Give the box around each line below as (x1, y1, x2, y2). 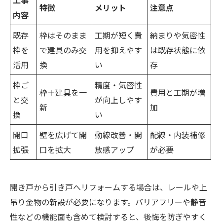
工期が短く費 (95, 29, 142, 41)
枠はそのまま (39, 29, 87, 41)
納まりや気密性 (150, 29, 205, 41)
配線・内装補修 (150, 129, 205, 141)
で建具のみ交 (39, 44, 87, 56)
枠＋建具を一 (39, 86, 87, 99)
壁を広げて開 (39, 129, 87, 141)
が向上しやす (95, 94, 142, 106)
